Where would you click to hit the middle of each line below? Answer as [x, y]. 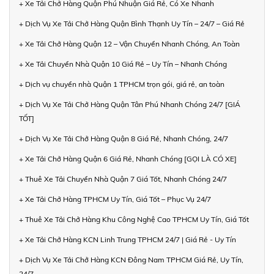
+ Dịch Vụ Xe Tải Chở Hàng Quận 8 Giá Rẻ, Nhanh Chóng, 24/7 [124, 139]
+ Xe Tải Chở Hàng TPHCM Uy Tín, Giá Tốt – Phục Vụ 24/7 [115, 199]
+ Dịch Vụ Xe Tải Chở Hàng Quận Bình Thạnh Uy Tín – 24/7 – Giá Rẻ [132, 24]
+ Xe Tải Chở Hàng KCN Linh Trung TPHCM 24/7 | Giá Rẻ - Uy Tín [128, 240]
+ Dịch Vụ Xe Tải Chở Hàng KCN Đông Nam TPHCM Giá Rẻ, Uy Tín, [131, 260]
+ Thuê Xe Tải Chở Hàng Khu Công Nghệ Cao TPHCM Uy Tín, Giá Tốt [134, 220]
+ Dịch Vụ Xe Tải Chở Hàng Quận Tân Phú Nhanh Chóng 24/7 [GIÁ [130, 105]
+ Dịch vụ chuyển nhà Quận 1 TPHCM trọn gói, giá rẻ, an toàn [122, 84]
